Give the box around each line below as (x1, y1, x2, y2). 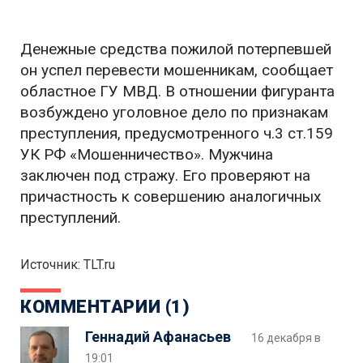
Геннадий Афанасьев (85, 328, 231, 346)
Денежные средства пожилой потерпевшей (20, 40, 331, 59)
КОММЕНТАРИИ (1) (20, 297, 190, 318)
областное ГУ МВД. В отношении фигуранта (20, 82, 335, 101)
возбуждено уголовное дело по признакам (20, 103, 328, 122)
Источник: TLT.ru (20, 257, 115, 273)
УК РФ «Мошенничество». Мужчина (20, 145, 273, 164)
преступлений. (20, 208, 121, 228)
